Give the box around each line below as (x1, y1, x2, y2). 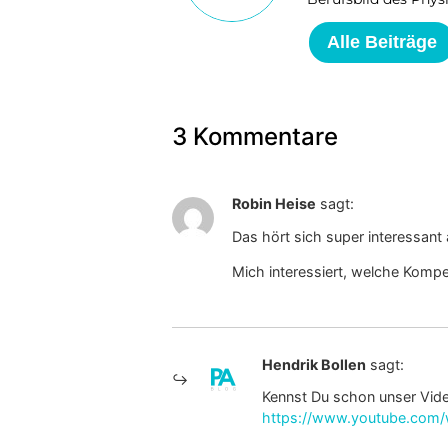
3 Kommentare (172, 122, 338, 152)
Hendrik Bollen (262, 355, 366, 373)
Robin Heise (232, 195, 316, 213)
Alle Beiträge (327, 32, 437, 53)
